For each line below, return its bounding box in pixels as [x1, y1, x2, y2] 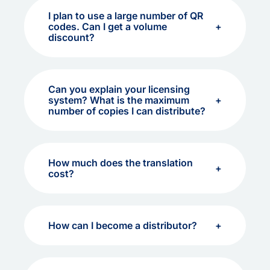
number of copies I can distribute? [48, 105, 206, 117]
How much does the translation [48, 157, 193, 169]
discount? [48, 31, 95, 43]
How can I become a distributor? [48, 219, 197, 231]
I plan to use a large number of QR [48, 10, 203, 22]
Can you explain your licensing [48, 83, 190, 95]
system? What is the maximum [48, 94, 189, 106]
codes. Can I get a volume [48, 20, 167, 33]
